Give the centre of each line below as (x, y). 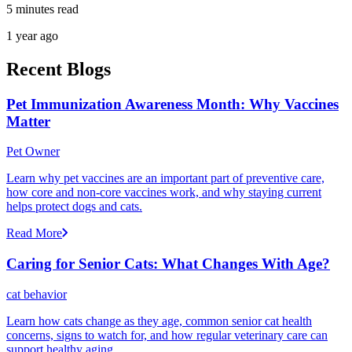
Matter (28, 121)
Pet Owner (33, 152)
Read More (34, 233)
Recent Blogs (59, 69)
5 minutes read (42, 9)
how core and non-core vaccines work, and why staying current (164, 192)
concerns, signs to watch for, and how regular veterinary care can (167, 335)
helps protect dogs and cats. (74, 207)
